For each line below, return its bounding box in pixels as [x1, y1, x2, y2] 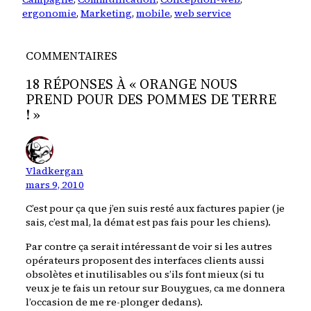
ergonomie [22, 6, 76, 20]
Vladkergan [25, 164, 83, 178]
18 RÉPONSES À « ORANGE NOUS [25, 74, 237, 94]
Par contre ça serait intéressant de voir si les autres [25, 239, 272, 253]
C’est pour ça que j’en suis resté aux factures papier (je [25, 201, 285, 216]
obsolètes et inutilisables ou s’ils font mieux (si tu [25, 267, 264, 281]
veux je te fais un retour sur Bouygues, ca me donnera [25, 280, 285, 295]
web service [174, 6, 231, 20]
